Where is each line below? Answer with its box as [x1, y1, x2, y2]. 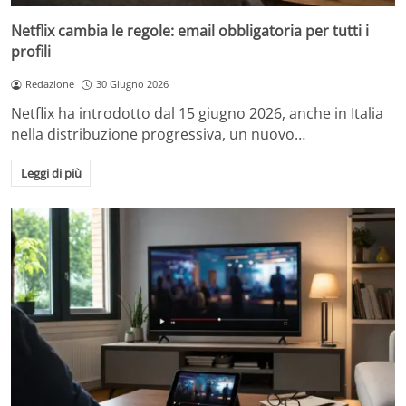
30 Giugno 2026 [95, 77, 169, 92]
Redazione [24, 77, 74, 92]
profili [11, 42, 51, 63]
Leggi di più [20, 164, 82, 181]
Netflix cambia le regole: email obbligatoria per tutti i [11, 21, 369, 42]
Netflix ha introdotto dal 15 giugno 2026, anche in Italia [11, 103, 383, 124]
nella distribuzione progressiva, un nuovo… [11, 124, 305, 145]
